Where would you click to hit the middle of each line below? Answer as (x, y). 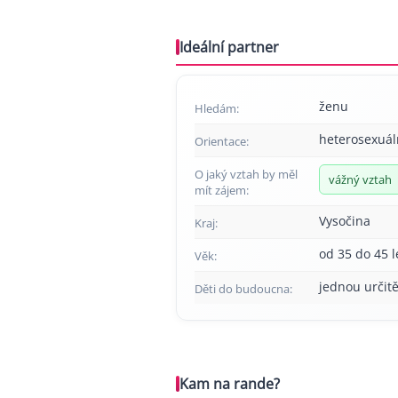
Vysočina (345, 220)
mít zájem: (222, 190)
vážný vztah (360, 179)
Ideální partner (229, 47)
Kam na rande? (230, 383)
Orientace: (222, 141)
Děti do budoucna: (243, 288)
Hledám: (217, 108)
